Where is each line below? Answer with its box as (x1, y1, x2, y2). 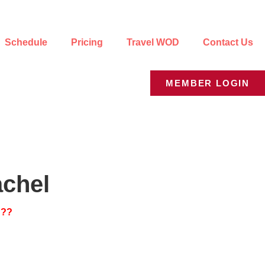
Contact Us (203, 37, 253, 47)
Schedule (5, 37, 47, 47)
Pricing (71, 37, 103, 47)
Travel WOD (127, 37, 179, 47)
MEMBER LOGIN (166, 77, 250, 88)
